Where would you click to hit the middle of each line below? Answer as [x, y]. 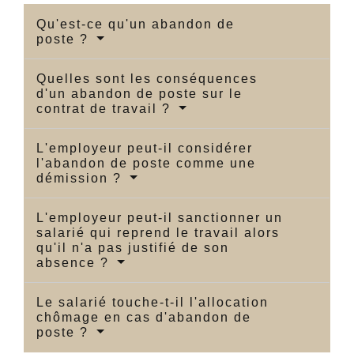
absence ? [75, 263]
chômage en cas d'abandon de [144, 318]
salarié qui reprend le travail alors [158, 233]
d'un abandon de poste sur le [139, 94]
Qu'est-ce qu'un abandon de [136, 24]
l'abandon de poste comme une [146, 164]
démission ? [81, 179]
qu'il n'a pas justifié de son [133, 248]
